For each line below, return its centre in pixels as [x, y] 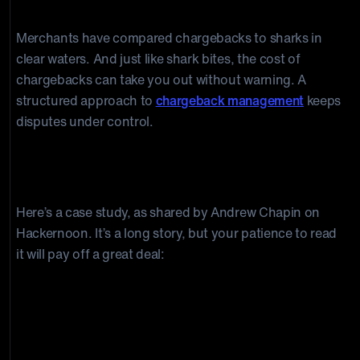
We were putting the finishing [163, 296]
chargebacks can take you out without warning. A [161, 80]
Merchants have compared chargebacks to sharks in [169, 38]
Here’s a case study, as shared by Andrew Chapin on [168, 212]
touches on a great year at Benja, [174, 327]
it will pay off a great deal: [90, 254]
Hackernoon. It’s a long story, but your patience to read [177, 233]
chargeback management [229, 100]
